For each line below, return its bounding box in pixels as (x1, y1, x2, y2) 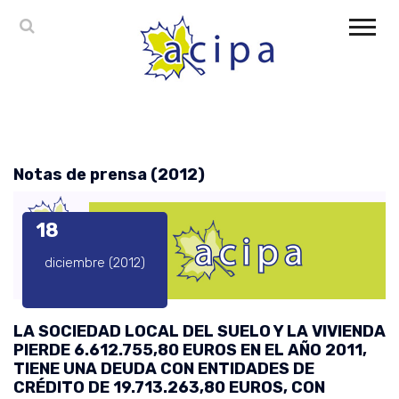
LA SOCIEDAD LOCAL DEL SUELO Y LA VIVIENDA (13, 322, 386, 342)
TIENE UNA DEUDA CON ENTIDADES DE (13, 359, 314, 379)
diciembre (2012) (45, 255, 145, 272)
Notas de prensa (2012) (13, 165, 205, 184)
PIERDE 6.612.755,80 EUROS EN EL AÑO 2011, (13, 340, 367, 361)
